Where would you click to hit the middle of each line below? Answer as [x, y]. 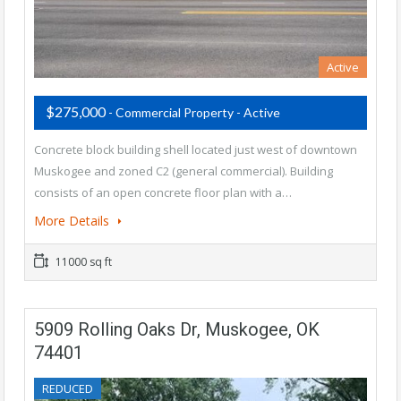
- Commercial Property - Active [194, 113]
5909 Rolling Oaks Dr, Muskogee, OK [177, 330]
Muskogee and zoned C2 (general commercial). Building [183, 171]
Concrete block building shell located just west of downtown [196, 150]
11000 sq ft [82, 262]
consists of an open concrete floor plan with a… [163, 193]
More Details [73, 221]
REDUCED [68, 389]
